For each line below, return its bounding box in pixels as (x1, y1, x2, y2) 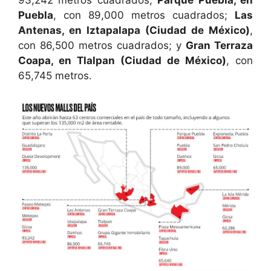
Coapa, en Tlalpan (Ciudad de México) (18, 54, 226, 67)
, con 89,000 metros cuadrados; (53, 9, 235, 22)
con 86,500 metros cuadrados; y (18, 39, 186, 52)
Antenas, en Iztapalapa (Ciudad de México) (18, 24, 250, 37)
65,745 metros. (18, 70, 92, 82)
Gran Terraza (186, 39, 253, 52)
